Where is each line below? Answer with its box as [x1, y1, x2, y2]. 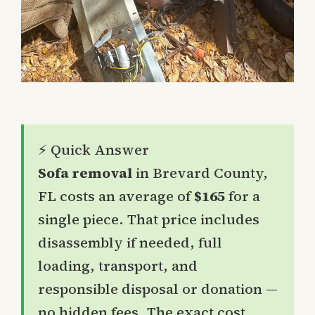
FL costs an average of [38, 186, 194, 207]
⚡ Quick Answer [38, 140, 149, 160]
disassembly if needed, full [38, 233, 222, 253]
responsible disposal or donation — [38, 279, 278, 300]
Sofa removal [38, 163, 132, 184]
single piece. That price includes [38, 210, 259, 230]
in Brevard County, [132, 163, 268, 184]
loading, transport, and [38, 256, 198, 276]
